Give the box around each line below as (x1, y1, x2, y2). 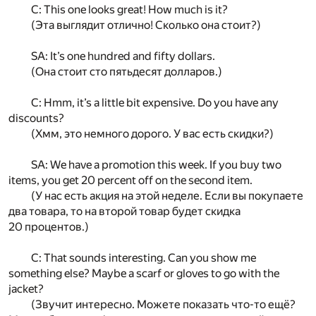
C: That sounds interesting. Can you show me (31, 251, 256, 265)
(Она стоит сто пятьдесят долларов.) (31, 65, 222, 79)
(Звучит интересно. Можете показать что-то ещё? (31, 298, 296, 312)
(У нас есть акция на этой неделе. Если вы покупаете (31, 189, 303, 203)
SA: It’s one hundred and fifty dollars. (31, 49, 215, 63)
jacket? (8, 282, 44, 296)
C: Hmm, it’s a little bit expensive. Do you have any (31, 96, 279, 110)
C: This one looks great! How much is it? (31, 3, 228, 17)
